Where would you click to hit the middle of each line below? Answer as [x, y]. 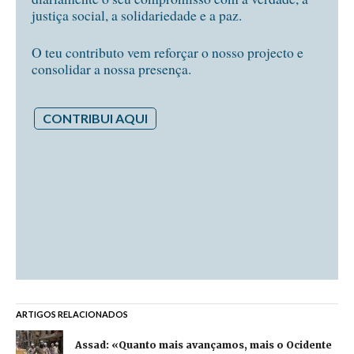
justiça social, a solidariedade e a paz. [137, 15]
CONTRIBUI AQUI [95, 118]
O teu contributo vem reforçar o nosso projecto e [168, 53]
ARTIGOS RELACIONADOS [72, 314]
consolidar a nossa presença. [111, 69]
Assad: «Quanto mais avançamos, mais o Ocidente [203, 345]
